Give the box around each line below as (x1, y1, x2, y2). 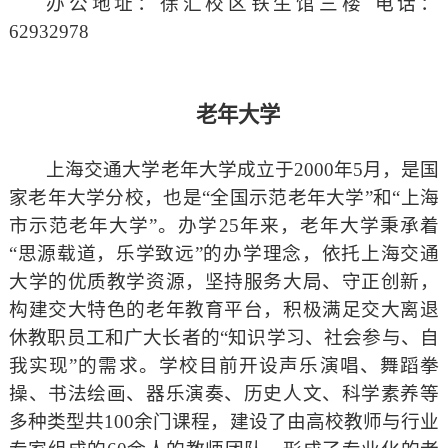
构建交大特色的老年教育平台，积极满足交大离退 (8, 299, 440, 321)
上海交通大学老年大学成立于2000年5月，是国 (46, 159, 440, 181)
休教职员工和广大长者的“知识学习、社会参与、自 (8, 327, 440, 349)
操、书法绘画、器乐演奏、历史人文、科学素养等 (8, 383, 440, 405)
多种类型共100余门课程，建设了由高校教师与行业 (8, 411, 440, 433)
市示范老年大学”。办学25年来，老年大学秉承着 (8, 215, 440, 237)
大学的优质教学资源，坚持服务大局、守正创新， (8, 271, 440, 293)
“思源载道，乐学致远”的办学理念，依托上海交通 (8, 243, 440, 265)
